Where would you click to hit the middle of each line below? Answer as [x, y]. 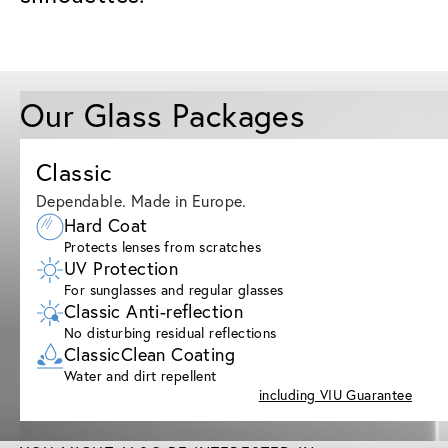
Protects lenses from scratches [162, 246]
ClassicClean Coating [149, 353]
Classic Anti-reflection [154, 310]
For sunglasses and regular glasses [174, 289]
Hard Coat [106, 224]
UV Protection [121, 267]
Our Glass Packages [163, 114]
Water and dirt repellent [140, 375]
